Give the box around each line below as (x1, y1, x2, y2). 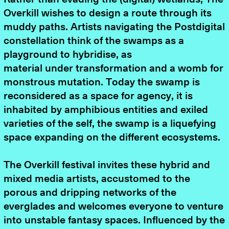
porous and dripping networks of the (4, 188, 177, 198)
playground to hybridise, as (4, 49, 132, 60)
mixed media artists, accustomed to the (4, 174, 191, 185)
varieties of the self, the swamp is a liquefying (4, 118, 217, 129)
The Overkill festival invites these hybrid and (4, 160, 211, 171)
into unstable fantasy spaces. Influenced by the (4, 215, 225, 226)
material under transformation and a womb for (4, 63, 224, 74)
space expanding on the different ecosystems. (4, 132, 221, 143)
